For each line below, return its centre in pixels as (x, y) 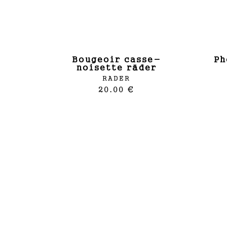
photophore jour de (217, 60)
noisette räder (116, 68)
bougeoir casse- (75, 60)
